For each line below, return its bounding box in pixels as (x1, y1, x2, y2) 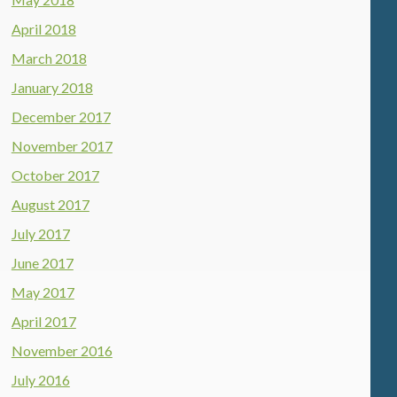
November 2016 (11, 342, 113, 359)
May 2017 (11, 284, 74, 300)
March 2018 (11, 50, 87, 66)
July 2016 (11, 371, 70, 388)
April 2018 (11, 20, 76, 37)
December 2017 (11, 108, 111, 125)
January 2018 (11, 79, 93, 96)
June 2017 (11, 254, 74, 271)
